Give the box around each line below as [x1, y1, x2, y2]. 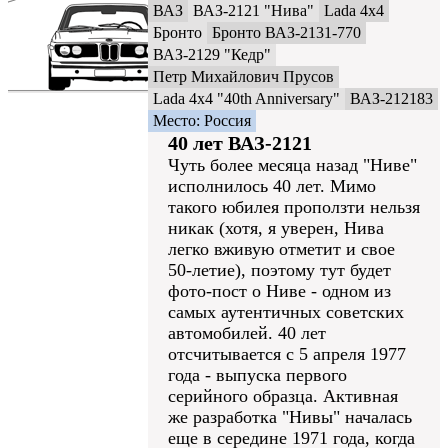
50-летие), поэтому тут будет [168, 260, 391, 280]
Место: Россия [153, 112, 251, 129]
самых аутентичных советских [168, 302, 404, 322]
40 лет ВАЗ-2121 [168, 132, 312, 154]
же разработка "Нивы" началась [168, 407, 412, 427]
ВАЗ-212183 [350, 90, 433, 107]
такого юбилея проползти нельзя [168, 197, 420, 217]
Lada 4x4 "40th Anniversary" [153, 90, 340, 107]
